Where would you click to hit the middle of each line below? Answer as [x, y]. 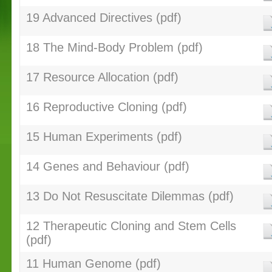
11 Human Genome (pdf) [93, 263]
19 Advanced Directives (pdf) [104, 18]
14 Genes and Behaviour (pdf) [107, 166]
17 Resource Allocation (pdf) [102, 77]
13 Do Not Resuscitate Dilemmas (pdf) [130, 196]
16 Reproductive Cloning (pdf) [106, 107]
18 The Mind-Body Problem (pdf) [114, 47]
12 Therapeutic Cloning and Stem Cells [131, 226]
